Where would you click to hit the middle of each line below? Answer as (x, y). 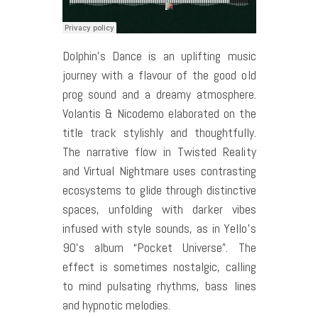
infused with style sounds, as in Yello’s (159, 229)
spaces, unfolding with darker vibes (159, 209)
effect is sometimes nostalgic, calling (159, 267)
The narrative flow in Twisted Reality (159, 152)
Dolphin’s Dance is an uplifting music (159, 56)
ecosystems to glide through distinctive (159, 190)
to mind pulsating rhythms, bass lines (159, 286)
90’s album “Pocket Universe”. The (159, 248)
